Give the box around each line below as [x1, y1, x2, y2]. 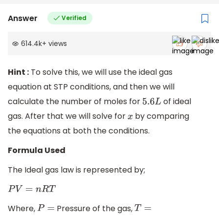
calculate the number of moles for [8, 96, 142, 108]
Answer [8, 12, 38, 24]
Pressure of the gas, [54, 202, 134, 214]
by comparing [133, 110, 190, 122]
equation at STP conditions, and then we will [8, 81, 175, 93]
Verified [61, 14, 87, 22]
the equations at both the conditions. [8, 125, 150, 137]
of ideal [161, 96, 191, 108]
